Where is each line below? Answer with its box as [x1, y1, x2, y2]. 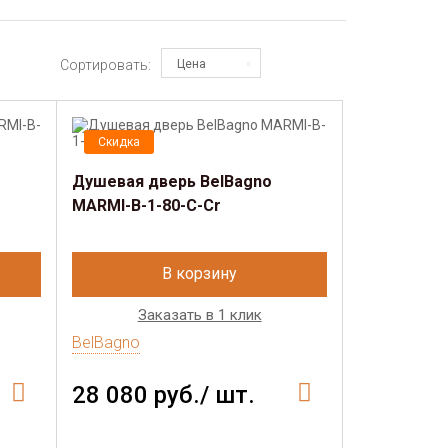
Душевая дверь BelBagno [72, 172, 273, 191]
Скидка [98, 135, 141, 149]
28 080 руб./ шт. [72, 381, 256, 409]
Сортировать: [60, 56, 151, 73]
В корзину [162, 264, 238, 283]
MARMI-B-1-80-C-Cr [72, 196, 222, 215]
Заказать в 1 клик [137, 306, 262, 324]
